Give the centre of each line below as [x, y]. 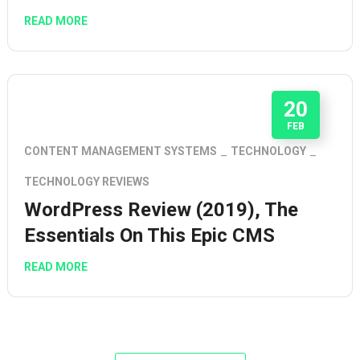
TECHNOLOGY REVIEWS [87, 181]
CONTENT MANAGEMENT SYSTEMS [121, 151]
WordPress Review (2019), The [161, 209]
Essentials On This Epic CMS [149, 235]
